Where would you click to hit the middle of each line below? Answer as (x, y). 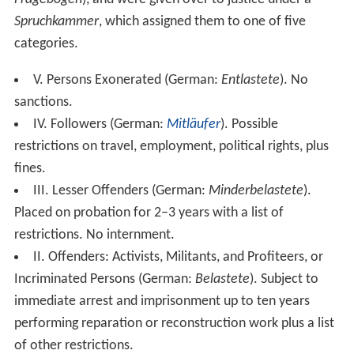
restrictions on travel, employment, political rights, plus (171, 146)
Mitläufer (193, 124)
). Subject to (284, 279)
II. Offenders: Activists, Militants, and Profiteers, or (178, 257)
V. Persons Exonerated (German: (127, 80)
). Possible (249, 124)
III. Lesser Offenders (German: (121, 190)
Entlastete (250, 80)
